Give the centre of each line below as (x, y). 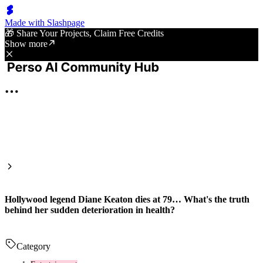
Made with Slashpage (45, 23)
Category (33, 246)
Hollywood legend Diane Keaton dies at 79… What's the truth (127, 200)
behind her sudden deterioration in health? (90, 210)
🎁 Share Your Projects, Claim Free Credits (84, 33)
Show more (26, 44)
